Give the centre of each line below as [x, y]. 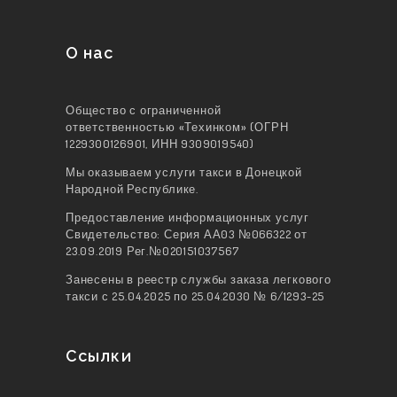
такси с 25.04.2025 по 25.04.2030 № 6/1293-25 [195, 296]
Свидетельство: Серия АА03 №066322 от [187, 234]
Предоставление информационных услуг [187, 217]
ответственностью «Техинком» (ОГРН [177, 126]
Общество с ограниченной [144, 109]
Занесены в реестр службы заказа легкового [198, 279]
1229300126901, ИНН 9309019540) [160, 143]
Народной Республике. [132, 188]
